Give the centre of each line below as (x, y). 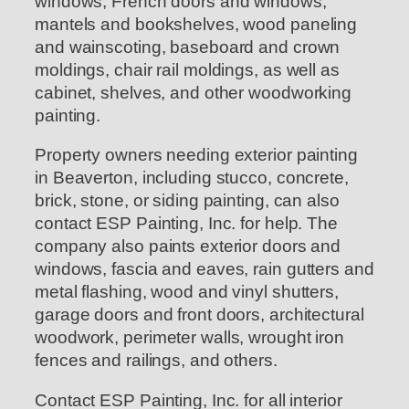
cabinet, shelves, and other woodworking (194, 92)
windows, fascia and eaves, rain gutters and (204, 269)
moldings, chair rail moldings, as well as (187, 69)
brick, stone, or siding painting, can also (187, 201)
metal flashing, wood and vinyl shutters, (187, 292)
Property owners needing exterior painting (196, 155)
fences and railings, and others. (156, 361)
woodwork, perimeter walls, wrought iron (190, 338)
